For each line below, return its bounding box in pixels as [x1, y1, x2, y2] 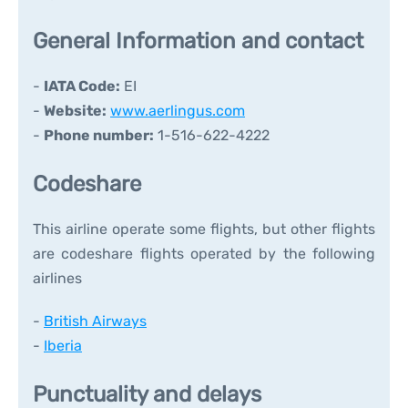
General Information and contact [33, 28, 363, 54]
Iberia [44, 337, 82, 354]
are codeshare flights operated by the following [33, 245, 375, 262]
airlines [33, 270, 82, 287]
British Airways [44, 312, 147, 330]
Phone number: [44, 127, 154, 144]
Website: [44, 102, 107, 119]
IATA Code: [44, 77, 120, 95]
